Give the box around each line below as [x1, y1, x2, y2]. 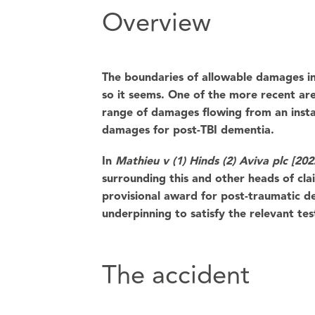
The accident [101, 255, 250, 295]
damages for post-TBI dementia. [101, 124, 274, 136]
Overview [101, 4, 211, 43]
